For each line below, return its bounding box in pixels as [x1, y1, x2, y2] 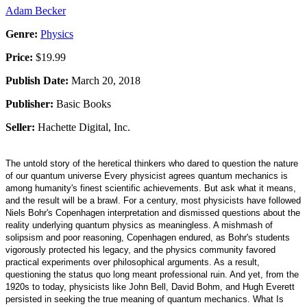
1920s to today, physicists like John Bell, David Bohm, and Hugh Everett [5, 282, 295, 293]
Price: [5, 51, 33, 64]
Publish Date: [5, 75, 69, 87]
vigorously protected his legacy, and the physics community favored [5, 245, 275, 256]
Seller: [5, 121, 35, 134]
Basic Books [53, 98, 111, 110]
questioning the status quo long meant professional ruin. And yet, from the [5, 269, 299, 280]
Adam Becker [5, 5, 66, 17]
